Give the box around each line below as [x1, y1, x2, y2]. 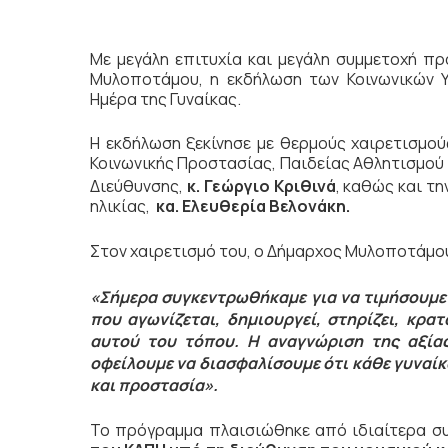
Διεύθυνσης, [90, 175, 183, 198]
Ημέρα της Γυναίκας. [90, 88, 241, 110]
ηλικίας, [90, 195, 156, 218]
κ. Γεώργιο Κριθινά [183, 175, 336, 198]
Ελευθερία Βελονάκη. [182, 195, 350, 218]
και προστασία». [90, 374, 218, 397]
